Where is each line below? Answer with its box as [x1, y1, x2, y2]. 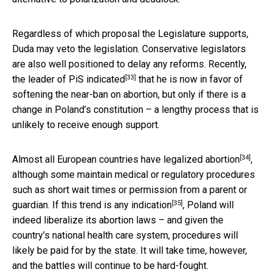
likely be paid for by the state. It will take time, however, [12, 244, 247, 256]
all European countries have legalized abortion [45, 153, 240, 165]
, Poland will [183, 199, 234, 211]
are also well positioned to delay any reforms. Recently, [12, 58, 246, 70]
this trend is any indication [61, 199, 172, 211]
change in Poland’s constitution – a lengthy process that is [12, 103, 259, 115]
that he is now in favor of [136, 73, 243, 85]
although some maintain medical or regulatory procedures [12, 168, 255, 180]
